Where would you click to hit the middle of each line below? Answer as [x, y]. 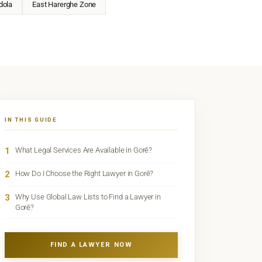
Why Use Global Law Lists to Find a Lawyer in [88, 197]
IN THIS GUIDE [31, 120]
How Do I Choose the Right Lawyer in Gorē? [84, 174]
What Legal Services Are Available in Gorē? [84, 150]
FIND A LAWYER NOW [91, 244]
